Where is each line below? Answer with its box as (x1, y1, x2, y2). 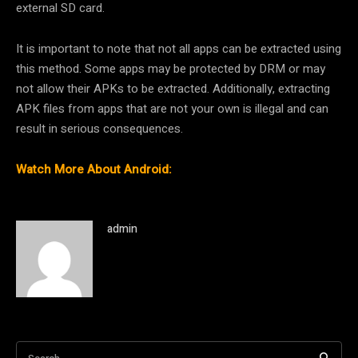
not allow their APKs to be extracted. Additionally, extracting (16, 80, 330, 97)
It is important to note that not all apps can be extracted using (16, 40, 341, 58)
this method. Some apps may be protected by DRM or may (16, 60, 325, 78)
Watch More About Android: (16, 161, 172, 178)
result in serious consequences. (16, 120, 183, 137)
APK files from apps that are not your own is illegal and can (16, 100, 328, 117)
